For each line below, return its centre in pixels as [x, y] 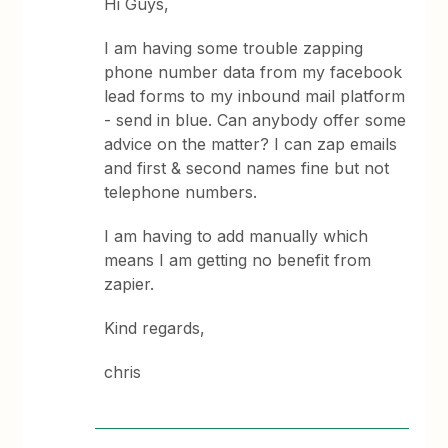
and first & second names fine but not [247, 168]
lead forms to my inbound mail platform [255, 96]
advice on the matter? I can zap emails [251, 144]
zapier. [132, 284]
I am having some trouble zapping [234, 48]
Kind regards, [157, 328]
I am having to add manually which [236, 236]
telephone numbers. [181, 192]
